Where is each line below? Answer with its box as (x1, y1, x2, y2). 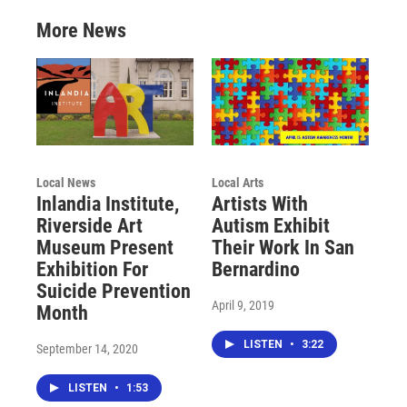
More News (36, 18, 126, 42)
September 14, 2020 (36, 341, 138, 356)
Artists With (211, 192, 308, 215)
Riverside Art (36, 213, 143, 237)
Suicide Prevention (36, 279, 191, 303)
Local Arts (211, 174, 263, 190)
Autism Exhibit (211, 213, 330, 237)
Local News (36, 174, 95, 190)
